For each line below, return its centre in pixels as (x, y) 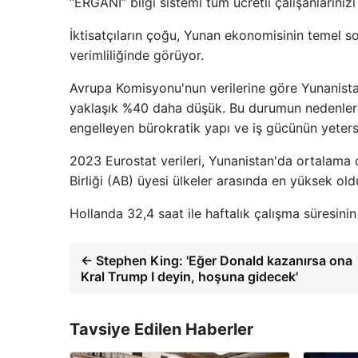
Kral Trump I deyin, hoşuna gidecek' (189, 276)
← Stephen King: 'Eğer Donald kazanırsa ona (217, 261)
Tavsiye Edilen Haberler (161, 329)
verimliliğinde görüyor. (137, 55)
